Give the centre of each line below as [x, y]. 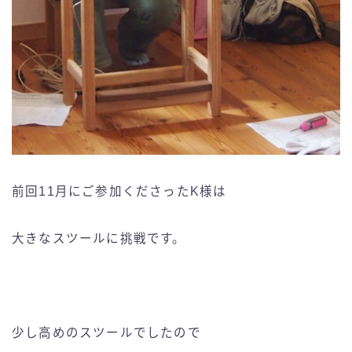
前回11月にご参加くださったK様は [119, 192]
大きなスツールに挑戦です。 [99, 239]
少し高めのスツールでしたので [106, 333]
